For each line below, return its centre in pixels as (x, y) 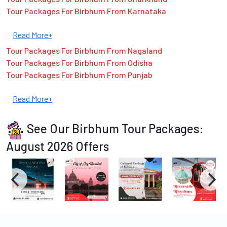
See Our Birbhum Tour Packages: (115, 129)
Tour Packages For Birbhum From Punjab (79, 75)
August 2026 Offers (58, 146)
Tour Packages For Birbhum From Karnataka (86, 11)
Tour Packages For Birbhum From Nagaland (84, 51)
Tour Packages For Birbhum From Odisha (79, 63)
